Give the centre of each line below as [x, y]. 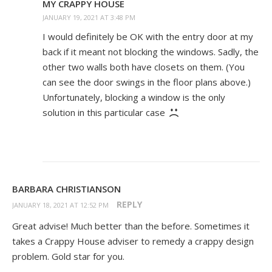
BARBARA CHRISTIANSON [66, 189]
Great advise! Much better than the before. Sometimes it [131, 226]
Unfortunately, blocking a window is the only [134, 97]
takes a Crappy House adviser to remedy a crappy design [133, 241]
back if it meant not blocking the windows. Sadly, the [151, 52]
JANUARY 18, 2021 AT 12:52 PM [60, 205]
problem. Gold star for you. [68, 257]
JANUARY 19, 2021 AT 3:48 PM [89, 18]
